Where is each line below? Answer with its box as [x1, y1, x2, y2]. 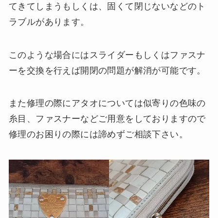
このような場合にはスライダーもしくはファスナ [8, 50, 206, 60]
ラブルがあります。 [8, 17, 90, 27]
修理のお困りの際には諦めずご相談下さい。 [8, 129, 188, 140]
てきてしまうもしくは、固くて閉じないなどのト [8, 1, 206, 11]
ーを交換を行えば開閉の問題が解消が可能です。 [8, 65, 206, 75]
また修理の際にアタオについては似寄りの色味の [8, 98, 206, 109]
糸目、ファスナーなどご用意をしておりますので [8, 114, 206, 124]
